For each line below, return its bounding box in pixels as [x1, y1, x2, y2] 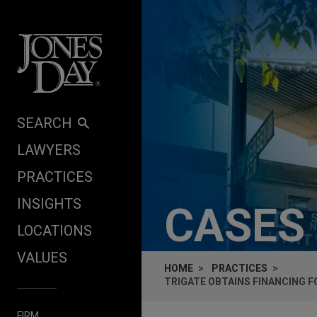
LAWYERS [17, 141, 81, 158]
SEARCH [17, 114, 72, 132]
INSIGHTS [17, 195, 81, 212]
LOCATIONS [17, 221, 92, 239]
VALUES [17, 248, 67, 266]
